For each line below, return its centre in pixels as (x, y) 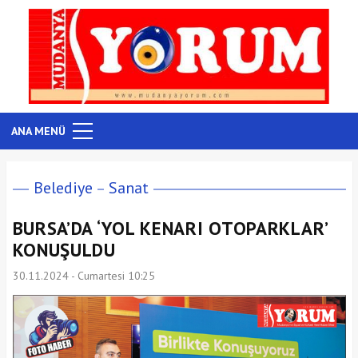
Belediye (63, 187)
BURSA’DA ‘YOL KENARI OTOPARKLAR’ (170, 228)
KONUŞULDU (64, 249)
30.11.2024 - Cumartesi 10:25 (84, 275)
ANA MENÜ (38, 131)
